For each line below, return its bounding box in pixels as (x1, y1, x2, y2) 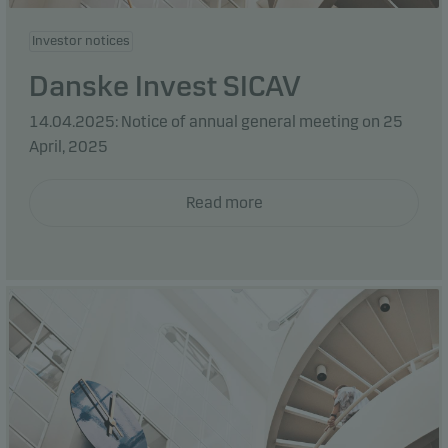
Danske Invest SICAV (29, 68, 301, 104)
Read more (185, 192, 263, 212)
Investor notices (32, 32, 130, 49)
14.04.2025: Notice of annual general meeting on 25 (29, 111, 403, 131)
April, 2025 (29, 136, 108, 156)
